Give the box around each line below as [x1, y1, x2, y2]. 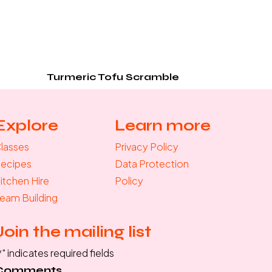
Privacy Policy [115, 140, 178, 153]
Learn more [115, 117, 211, 135]
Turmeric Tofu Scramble [47, 71, 179, 83]
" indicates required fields [2, 246, 114, 259]
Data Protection [115, 157, 189, 170]
